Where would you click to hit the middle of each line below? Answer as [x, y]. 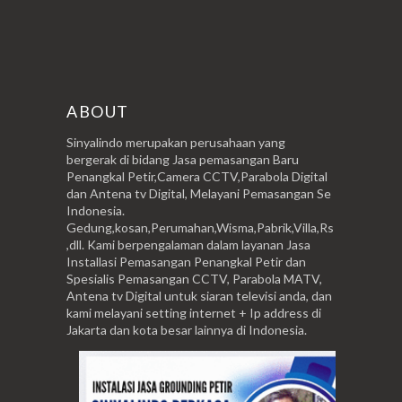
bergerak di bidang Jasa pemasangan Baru [183, 159]
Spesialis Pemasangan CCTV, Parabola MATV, [194, 278]
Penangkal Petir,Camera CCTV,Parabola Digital [197, 176]
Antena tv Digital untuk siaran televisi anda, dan [199, 295]
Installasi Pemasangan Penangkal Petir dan [186, 261]
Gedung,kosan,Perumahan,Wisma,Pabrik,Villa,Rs [200, 227]
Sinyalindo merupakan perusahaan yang [176, 142]
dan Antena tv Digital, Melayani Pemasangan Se [199, 193]
